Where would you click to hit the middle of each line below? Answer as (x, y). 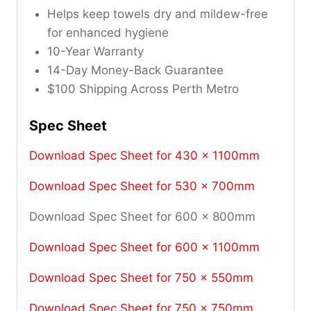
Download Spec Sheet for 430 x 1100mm (144, 155)
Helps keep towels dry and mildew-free (157, 14)
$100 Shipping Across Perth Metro (143, 89)
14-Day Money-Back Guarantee (135, 70)
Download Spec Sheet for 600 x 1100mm (144, 247)
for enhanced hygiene (108, 33)
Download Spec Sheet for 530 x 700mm (142, 186)
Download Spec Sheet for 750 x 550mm (141, 277)
